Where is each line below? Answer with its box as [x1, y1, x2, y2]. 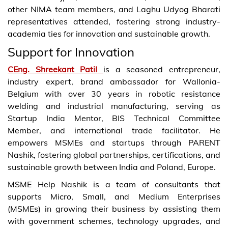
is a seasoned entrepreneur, [103, 64, 221, 74]
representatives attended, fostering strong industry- [8, 16, 220, 26]
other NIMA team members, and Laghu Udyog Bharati [8, 4, 220, 14]
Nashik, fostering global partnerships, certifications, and [8, 149, 220, 160]
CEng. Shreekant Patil [8, 64, 98, 74]
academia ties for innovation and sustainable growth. [8, 28, 210, 39]
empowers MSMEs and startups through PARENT [8, 137, 220, 148]
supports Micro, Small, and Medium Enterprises [8, 191, 220, 202]
